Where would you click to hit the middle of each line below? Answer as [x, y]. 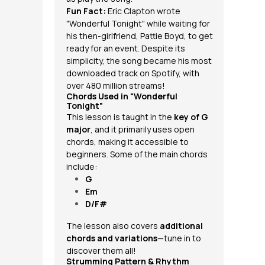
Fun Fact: [86, 11]
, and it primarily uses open [143, 129]
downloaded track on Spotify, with [133, 73]
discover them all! [101, 251]
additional [181, 226]
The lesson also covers [113, 226]
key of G [191, 117]
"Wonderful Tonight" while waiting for [138, 23]
